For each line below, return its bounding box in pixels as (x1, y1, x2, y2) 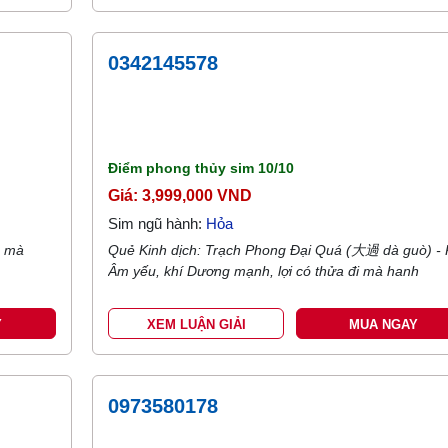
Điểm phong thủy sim (108, 160, 259, 176)
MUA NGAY (349, 317, 419, 332)
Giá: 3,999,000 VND (108, 187, 253, 204)
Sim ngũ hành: (108, 215, 207, 232)
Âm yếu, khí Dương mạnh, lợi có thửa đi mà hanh (108, 263, 420, 279)
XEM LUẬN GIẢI (146, 317, 246, 332)
